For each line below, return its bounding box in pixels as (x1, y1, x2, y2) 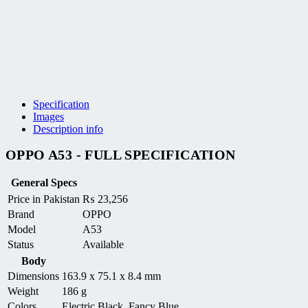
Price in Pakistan (8, 192, 80, 205)
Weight (8, 285, 38, 297)
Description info (33, 123, 103, 135)
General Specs (10, 176, 77, 188)
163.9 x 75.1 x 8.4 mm (62, 269, 161, 282)
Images (33, 111, 64, 123)
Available (82, 238, 124, 250)
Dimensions (8, 269, 59, 282)
